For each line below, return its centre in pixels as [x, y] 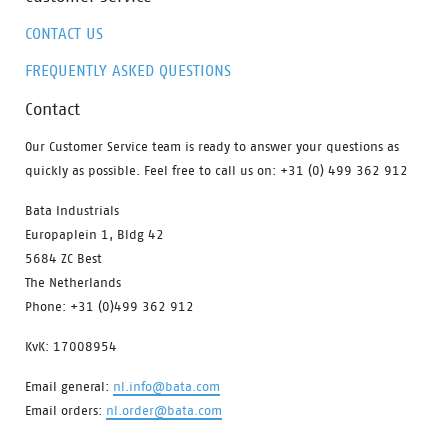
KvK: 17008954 [71, 346]
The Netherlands [73, 282]
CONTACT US [64, 33]
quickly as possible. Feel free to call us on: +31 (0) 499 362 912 [216, 170]
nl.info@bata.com [166, 386]
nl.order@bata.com [164, 410]
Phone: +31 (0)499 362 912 [109, 306]
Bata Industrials [72, 210]
